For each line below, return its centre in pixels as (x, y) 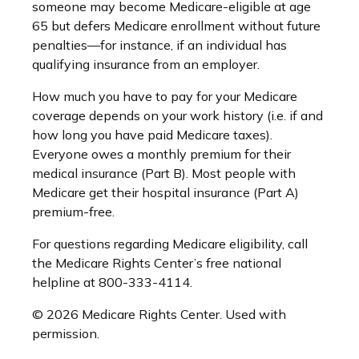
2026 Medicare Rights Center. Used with (166, 314)
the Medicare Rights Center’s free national (157, 263)
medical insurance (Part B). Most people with (164, 173)
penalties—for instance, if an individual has (159, 45)
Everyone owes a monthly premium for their (161, 154)
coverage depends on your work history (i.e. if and (177, 115)
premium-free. (73, 212)
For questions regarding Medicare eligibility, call (170, 244)
